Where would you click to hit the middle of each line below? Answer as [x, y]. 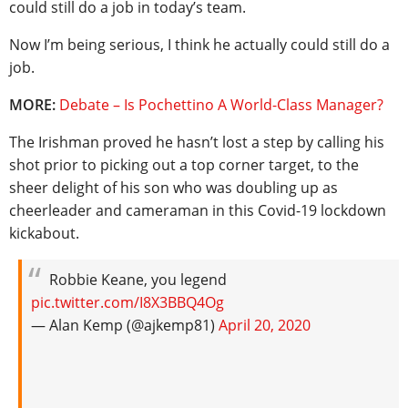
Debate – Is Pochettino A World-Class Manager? [221, 105]
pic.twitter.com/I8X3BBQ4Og [127, 303]
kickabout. [44, 234]
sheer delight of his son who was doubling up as [173, 188]
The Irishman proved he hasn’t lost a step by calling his [197, 143]
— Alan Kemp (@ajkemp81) [125, 326]
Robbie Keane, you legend [138, 280]
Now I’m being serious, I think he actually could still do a [199, 45]
